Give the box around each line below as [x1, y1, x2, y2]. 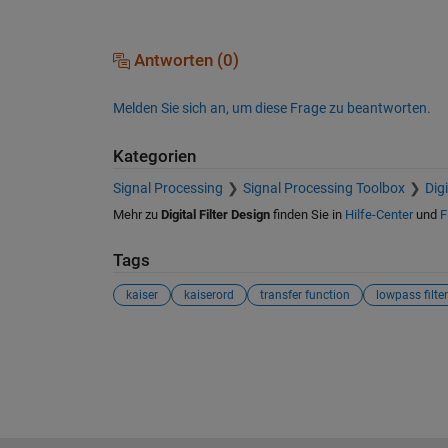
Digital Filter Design [160, 207, 270, 223]
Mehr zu [112, 207, 161, 223]
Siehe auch [111, 330, 215, 355]
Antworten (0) [129, 50, 239, 70]
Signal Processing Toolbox [242, 180, 405, 197]
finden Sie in [269, 207, 345, 223]
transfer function [259, 287, 350, 302]
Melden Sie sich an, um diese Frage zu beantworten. [112, 99, 431, 116]
